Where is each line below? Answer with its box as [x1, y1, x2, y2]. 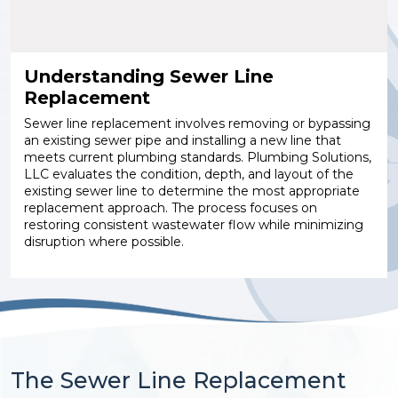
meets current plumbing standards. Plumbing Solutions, [24, 148, 371, 165]
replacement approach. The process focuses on [24, 199, 317, 216]
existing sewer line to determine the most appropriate [24, 182, 360, 199]
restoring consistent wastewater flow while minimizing [24, 216, 363, 233]
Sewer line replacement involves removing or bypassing [24, 115, 370, 131]
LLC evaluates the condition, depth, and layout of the [24, 165, 354, 182]
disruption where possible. [24, 233, 184, 250]
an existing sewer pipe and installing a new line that [24, 131, 341, 148]
